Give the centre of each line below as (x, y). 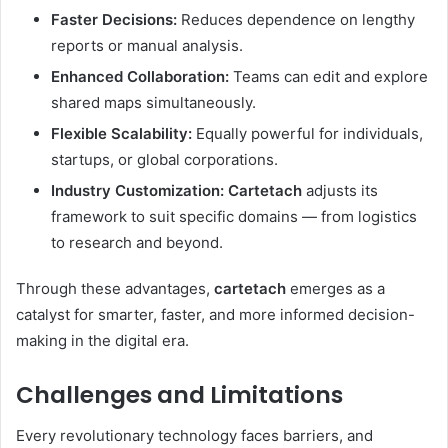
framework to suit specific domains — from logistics (234, 217)
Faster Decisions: (114, 20)
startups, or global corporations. (164, 160)
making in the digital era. (102, 341)
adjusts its (340, 191)
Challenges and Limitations (179, 395)
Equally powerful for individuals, (307, 134)
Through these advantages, (115, 289)
